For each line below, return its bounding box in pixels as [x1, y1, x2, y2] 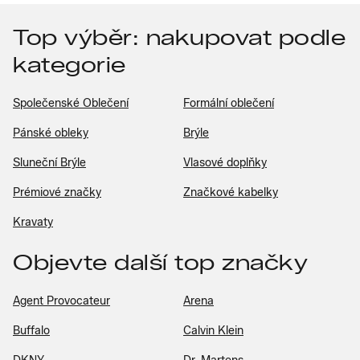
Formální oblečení [183, 96, 274, 110]
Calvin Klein [183, 323, 243, 337]
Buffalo [13, 323, 50, 337]
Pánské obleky [13, 125, 88, 140]
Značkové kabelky [183, 185, 278, 199]
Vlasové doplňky [183, 155, 267, 170]
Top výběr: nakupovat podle [13, 24, 346, 51]
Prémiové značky [13, 185, 101, 199]
